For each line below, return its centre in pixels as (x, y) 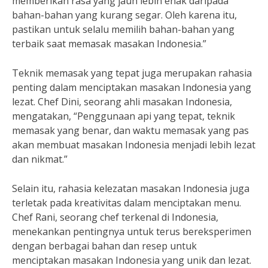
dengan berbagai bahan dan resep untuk (104, 246)
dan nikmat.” (40, 159)
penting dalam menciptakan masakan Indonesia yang (132, 87)
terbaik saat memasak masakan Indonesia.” (109, 44)
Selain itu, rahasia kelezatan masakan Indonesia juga (131, 188)
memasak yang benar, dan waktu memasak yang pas (130, 130)
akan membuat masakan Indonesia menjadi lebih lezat (134, 145)
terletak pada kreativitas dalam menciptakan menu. (127, 203)
